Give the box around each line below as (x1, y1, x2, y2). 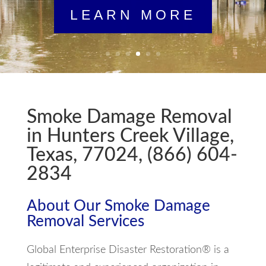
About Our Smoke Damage (26, 198, 210, 214)
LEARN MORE (70, 7, 196, 23)
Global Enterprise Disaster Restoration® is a (26, 245, 229, 255)
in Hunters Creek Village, (26, 126, 234, 145)
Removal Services (26, 214, 144, 229)
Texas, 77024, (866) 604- (26, 145, 237, 164)
